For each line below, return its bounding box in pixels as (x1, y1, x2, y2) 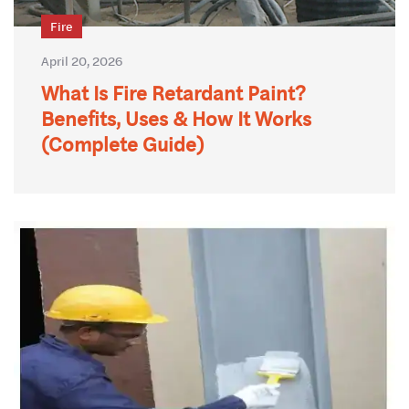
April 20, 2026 (41, 52, 122, 70)
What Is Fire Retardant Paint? (41, 79, 306, 108)
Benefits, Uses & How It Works (41, 105, 311, 133)
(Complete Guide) (41, 131, 204, 159)
